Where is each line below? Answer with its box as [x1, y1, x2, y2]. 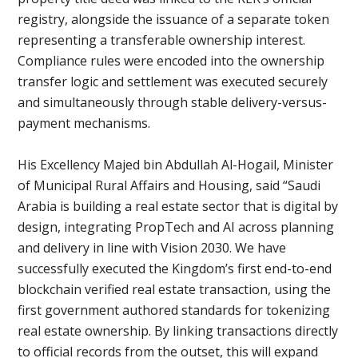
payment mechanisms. [18, 114, 151, 132]
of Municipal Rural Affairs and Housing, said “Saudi [18, 177, 321, 194]
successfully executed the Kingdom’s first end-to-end [18, 260, 332, 277]
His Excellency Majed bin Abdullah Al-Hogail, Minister [18, 156, 334, 173]
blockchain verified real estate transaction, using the [18, 280, 332, 298]
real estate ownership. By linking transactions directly [18, 322, 339, 340]
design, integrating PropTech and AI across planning [18, 218, 335, 236]
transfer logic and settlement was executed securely [18, 73, 328, 90]
